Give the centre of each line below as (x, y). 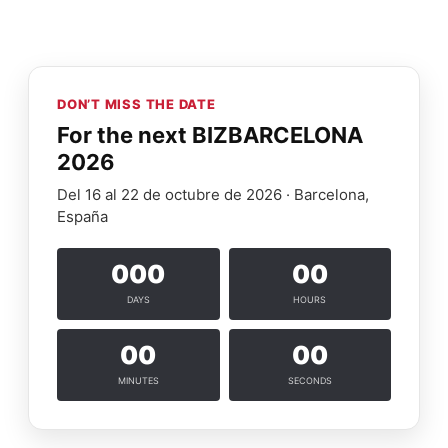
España (82, 216)
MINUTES (138, 380)
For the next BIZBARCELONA (210, 134)
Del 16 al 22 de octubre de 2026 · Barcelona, (213, 194)
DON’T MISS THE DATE (136, 103)
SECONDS (309, 380)
